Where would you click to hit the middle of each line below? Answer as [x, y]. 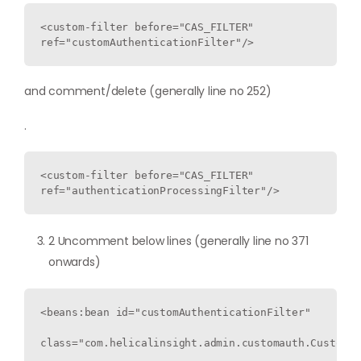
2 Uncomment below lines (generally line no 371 [178, 241]
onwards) [75, 261]
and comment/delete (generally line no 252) [148, 91]
